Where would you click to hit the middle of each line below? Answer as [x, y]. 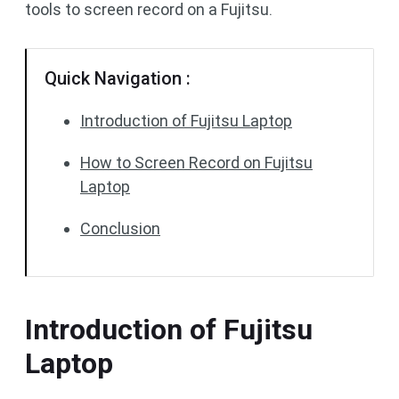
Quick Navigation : [118, 78]
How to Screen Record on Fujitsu [196, 163]
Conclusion [120, 228]
